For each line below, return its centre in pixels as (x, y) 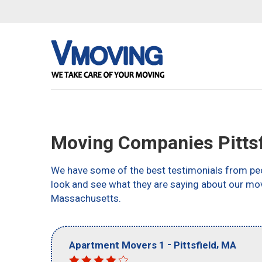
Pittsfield (195, 245)
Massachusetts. (86, 198)
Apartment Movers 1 (117, 245)
